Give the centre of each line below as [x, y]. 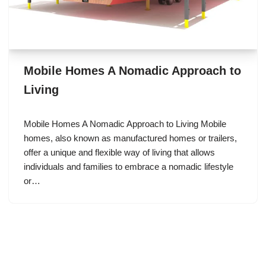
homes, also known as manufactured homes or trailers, [130, 138]
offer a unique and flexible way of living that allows [119, 153]
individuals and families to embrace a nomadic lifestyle [129, 167]
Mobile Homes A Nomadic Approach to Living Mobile [125, 124]
